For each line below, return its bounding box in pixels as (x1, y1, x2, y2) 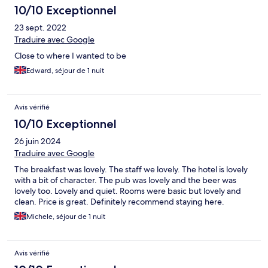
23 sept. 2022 (14, 22, 66, 33)
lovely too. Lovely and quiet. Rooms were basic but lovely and (14, 185, 241, 197)
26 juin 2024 (14, 136, 60, 147)
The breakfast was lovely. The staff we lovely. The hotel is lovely (14, 164, 248, 175)
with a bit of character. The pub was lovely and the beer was (14, 175, 236, 186)
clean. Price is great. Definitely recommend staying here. (14, 196, 224, 208)
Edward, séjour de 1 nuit (26, 66, 104, 76)
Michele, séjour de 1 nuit (26, 212, 105, 222)
